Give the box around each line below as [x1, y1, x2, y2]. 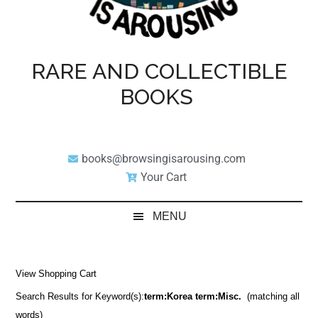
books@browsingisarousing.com [81, 151, 246, 165]
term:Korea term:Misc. [144, 290, 242, 302]
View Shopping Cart [16, 268, 97, 279]
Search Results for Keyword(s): [16, 290, 145, 302]
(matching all [247, 290, 300, 302]
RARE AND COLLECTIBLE [31, 58, 287, 84]
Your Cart [140, 170, 187, 184]
